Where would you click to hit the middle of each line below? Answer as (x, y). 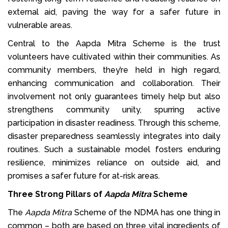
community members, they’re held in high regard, (114, 70)
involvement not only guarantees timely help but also (114, 96)
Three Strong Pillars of (56, 194)
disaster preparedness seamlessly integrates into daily (114, 136)
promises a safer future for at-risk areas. (84, 176)
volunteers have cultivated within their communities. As (114, 56)
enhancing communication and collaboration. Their (114, 83)
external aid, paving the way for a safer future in (114, 12)
